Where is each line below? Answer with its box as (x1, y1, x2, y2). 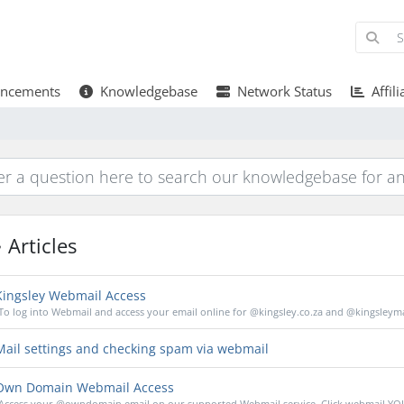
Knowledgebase (92, 81, 197, 100)
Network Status (229, 81, 332, 100)
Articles (2, 232, 77, 259)
